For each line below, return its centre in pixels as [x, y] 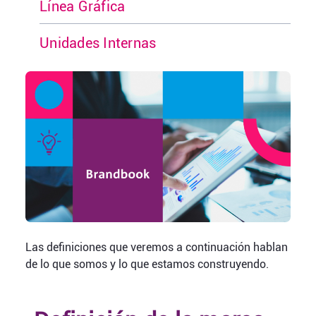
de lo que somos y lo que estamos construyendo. [147, 264]
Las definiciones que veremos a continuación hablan [157, 247]
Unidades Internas [98, 43]
